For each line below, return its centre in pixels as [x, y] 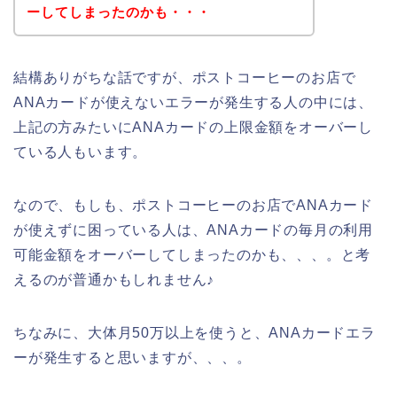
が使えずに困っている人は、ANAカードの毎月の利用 [193, 230]
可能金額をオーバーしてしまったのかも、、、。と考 [192, 254]
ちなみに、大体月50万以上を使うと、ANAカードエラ [195, 332]
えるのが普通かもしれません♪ [114, 279]
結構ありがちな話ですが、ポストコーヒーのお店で [185, 77]
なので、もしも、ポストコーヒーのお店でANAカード [193, 205]
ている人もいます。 [81, 152]
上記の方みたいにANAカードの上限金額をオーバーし [193, 127]
